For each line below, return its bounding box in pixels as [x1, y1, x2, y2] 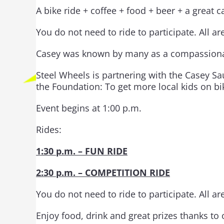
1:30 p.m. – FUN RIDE [36, 145, 127, 157]
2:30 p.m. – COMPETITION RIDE [36, 166, 170, 178]
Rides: [36, 123, 61, 135]
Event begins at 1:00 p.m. [36, 102, 141, 114]
